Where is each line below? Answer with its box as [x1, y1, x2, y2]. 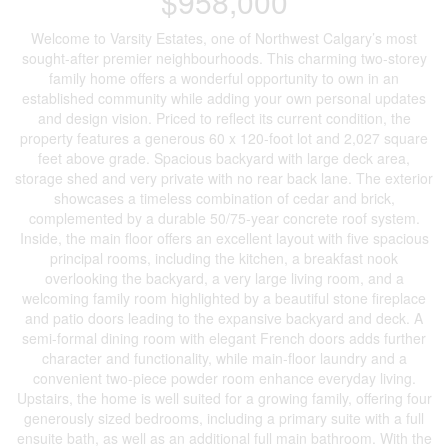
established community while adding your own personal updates [22, 87, 426, 108]
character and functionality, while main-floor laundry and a [41, 347, 407, 368]
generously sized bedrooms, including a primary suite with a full [24, 407, 424, 428]
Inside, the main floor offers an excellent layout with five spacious [19, 227, 429, 248]
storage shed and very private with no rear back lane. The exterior [15, 167, 433, 188]
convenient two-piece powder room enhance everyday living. [32, 367, 416, 388]
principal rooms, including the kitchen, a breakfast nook [50, 247, 398, 268]
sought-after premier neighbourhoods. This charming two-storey [21, 47, 427, 68]
